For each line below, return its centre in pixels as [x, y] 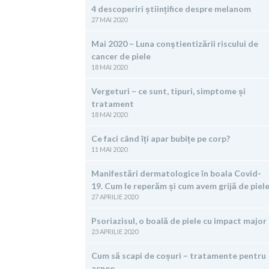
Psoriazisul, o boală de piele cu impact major [179, 221]
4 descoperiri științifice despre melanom [171, 9]
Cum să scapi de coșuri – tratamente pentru [179, 255]
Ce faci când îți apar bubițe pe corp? [161, 138]
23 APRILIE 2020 [115, 231]
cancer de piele [121, 56]
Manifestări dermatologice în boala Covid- [176, 173]
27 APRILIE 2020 [115, 197]
